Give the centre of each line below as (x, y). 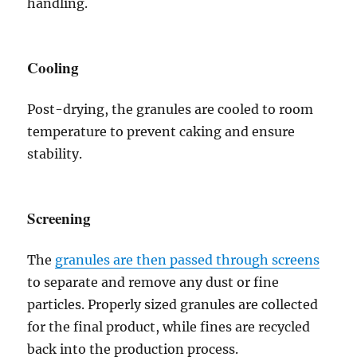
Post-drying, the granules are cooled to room (171, 109)
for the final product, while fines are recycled (169, 327)
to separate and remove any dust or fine (153, 282)
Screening (59, 218)
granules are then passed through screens (188, 260)
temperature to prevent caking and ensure (161, 131)
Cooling (53, 67)
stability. (55, 154)
